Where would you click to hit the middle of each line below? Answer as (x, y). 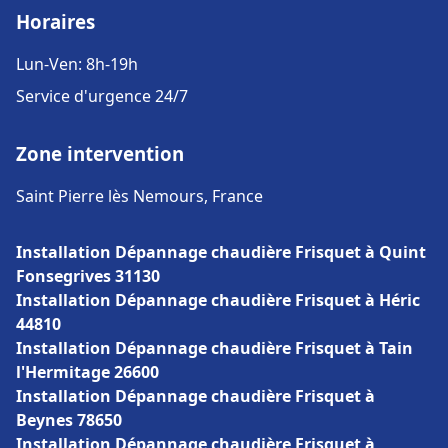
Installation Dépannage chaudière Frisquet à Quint (221, 252)
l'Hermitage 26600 (87, 372)
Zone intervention (100, 153)
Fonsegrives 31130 (88, 276)
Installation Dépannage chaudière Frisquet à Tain (214, 348)
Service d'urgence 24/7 (102, 96)
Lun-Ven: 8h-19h (77, 64)
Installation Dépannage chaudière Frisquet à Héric (218, 300)
